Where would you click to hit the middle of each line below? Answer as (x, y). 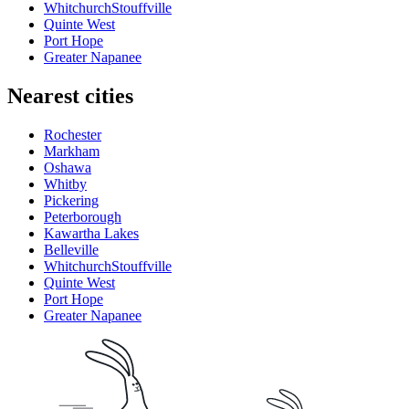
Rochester (73, 134)
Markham (72, 151)
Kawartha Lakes (91, 233)
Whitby (65, 184)
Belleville (71, 249)
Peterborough (83, 216)
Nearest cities (70, 95)
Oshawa (68, 167)
